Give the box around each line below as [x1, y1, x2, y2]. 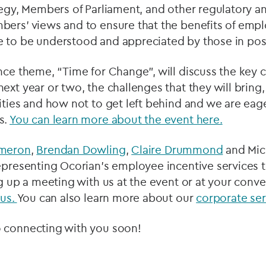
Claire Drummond [131, 142, 223, 157]
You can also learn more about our [17, 191, 197, 205]
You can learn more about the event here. [9, 112, 223, 126]
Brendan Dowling [36, 142, 126, 157]
